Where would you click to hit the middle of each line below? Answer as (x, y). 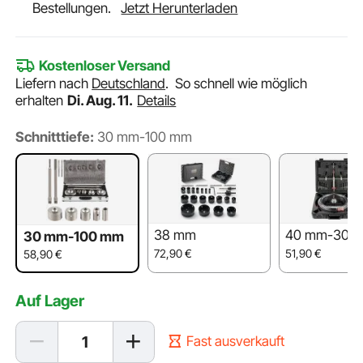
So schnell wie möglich (241, 84)
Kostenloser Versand (104, 66)
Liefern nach (54, 84)
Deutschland (129, 84)
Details (157, 101)
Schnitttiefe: (55, 137)
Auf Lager (50, 300)
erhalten (41, 101)
